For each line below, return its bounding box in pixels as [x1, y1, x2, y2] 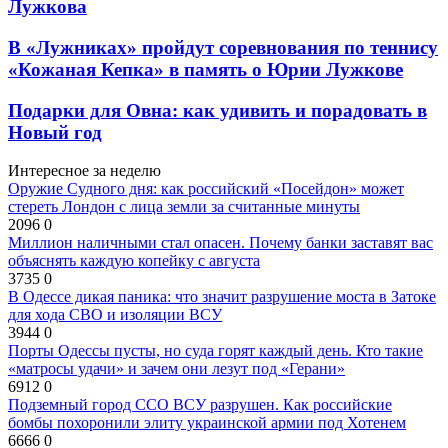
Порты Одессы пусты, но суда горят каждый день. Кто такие [8, 342, 423, 360]
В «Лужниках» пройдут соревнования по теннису [8, 36, 438, 58]
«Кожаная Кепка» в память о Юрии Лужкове [8, 58, 403, 80]
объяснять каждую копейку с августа [8, 252, 260, 270]
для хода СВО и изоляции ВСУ [8, 306, 222, 324]
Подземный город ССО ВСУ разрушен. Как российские [8, 396, 392, 414]
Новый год [8, 121, 102, 143]
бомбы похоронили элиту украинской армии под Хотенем [8, 414, 406, 432]
